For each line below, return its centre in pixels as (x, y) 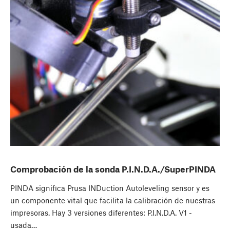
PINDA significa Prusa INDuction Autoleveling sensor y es (110, 188)
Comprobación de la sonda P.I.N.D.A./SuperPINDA (113, 169)
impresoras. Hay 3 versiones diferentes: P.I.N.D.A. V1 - (101, 213)
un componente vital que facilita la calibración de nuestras (113, 200)
